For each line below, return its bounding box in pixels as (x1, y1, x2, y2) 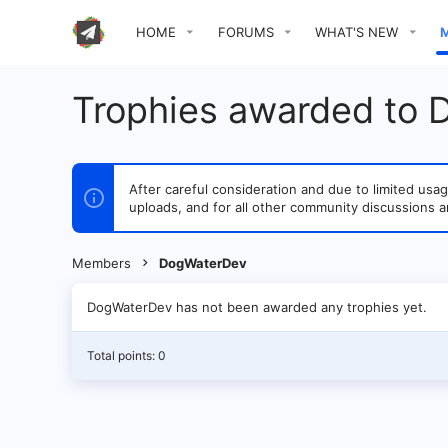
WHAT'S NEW (315, 24, 399, 40)
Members (72, 255, 131, 271)
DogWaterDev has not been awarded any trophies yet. (87, 299, 427, 315)
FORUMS (217, 24, 274, 40)
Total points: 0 (87, 348, 166, 363)
